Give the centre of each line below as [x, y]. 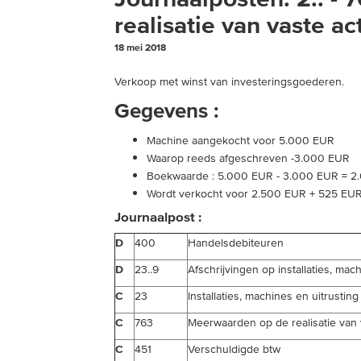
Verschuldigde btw [234, 349]
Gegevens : [167, 110]
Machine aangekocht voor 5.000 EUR [241, 140]
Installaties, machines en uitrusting [273, 296]
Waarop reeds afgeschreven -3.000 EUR [248, 158]
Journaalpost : [158, 217]
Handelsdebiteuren [236, 243]
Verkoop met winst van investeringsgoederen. [229, 81]
